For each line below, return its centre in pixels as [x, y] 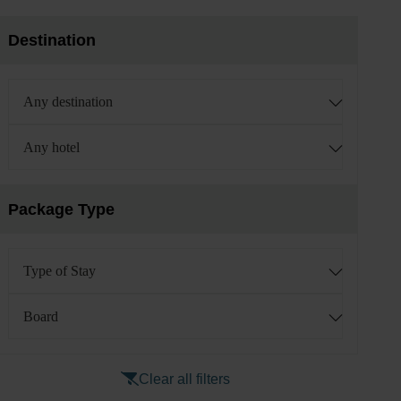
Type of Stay [60, 271]
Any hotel [51, 147]
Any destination [68, 102]
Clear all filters [184, 379]
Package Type [61, 209]
